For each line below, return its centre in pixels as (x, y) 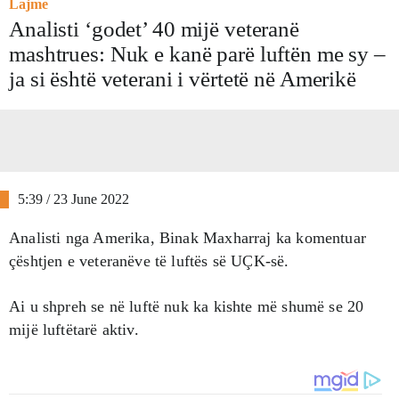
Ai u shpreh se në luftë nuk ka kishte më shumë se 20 (187, 306)
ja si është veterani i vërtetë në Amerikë (183, 78)
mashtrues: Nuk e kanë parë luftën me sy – (197, 53)
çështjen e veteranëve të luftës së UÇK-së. (149, 261)
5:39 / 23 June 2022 (73, 199)
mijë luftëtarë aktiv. (74, 329)
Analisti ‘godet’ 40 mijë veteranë (154, 28)
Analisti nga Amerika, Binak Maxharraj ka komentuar (187, 237)
